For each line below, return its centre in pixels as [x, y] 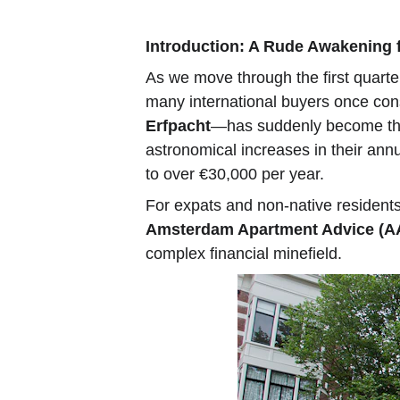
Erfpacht [179, 126]
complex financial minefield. [244, 254]
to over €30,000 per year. [235, 174]
